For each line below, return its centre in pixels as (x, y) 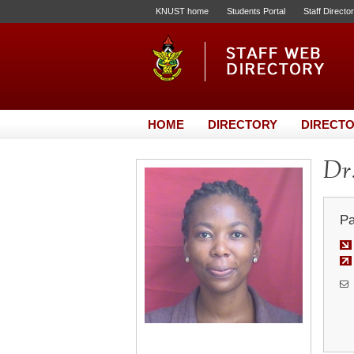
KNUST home (182, 11)
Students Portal (256, 11)
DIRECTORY (243, 124)
